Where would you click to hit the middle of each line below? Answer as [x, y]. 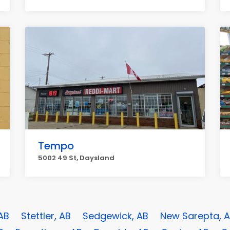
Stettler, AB [46, 216]
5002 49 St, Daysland [76, 158]
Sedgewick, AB [116, 216]
